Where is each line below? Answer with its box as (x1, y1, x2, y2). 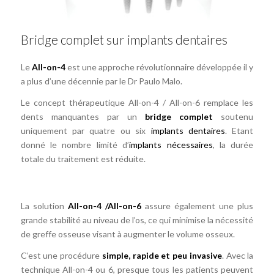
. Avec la (221, 250, 254, 261)
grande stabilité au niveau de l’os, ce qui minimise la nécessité (20, 214, 254, 225)
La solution (20, 200, 68, 211)
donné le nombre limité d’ (20, 139, 130, 150)
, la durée (212, 139, 254, 150)
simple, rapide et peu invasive (102, 250, 222, 261)
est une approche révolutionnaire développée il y (65, 62, 254, 73)
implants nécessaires (129, 139, 213, 150)
